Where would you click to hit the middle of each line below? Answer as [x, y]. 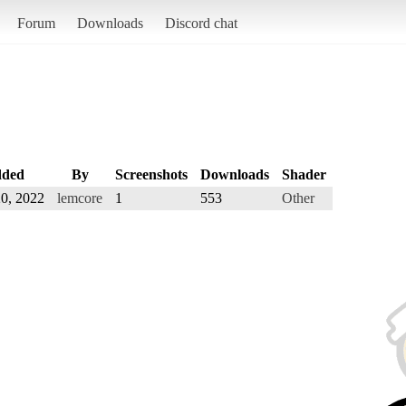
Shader [304, 174]
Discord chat [201, 23]
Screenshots [151, 174]
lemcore [80, 198]
